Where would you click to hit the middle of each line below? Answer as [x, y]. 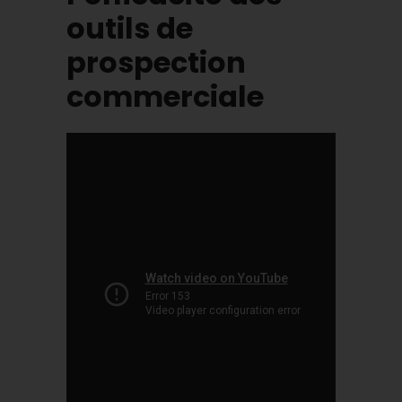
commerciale [165, 96]
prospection [156, 62]
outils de [130, 28]
